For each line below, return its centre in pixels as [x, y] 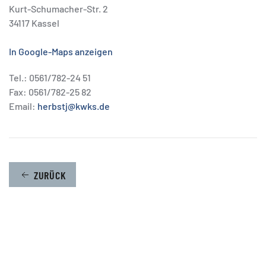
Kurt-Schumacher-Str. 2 [58, 9]
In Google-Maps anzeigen [61, 51]
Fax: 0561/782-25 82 [50, 92]
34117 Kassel [34, 23]
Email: [23, 106]
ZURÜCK [50, 175]
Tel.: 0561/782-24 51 [50, 77]
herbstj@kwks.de [74, 106]
